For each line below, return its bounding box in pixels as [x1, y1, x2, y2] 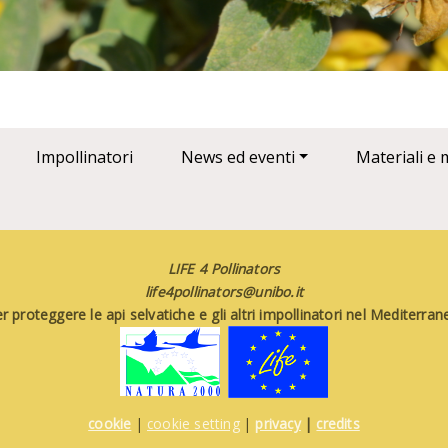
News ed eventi [180, 146, 295, 169]
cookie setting [146, 413, 240, 433]
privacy [255, 413, 301, 433]
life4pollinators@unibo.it [145, 281, 303, 301]
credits [316, 413, 360, 433]
